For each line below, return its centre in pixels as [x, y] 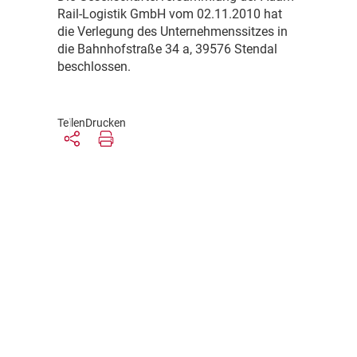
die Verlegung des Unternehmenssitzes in [173, 32]
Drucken [106, 123]
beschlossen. [94, 67]
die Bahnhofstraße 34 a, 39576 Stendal [167, 49]
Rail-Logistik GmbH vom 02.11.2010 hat [170, 14]
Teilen [71, 123]
